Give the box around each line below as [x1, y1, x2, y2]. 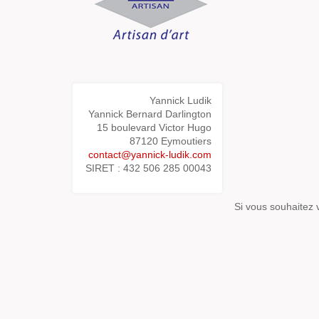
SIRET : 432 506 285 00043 [85, 162, 211, 174]
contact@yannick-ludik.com [88, 149, 211, 160]
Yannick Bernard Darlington [88, 108, 211, 120]
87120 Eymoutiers [129, 135, 211, 147]
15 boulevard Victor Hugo [96, 122, 211, 133]
